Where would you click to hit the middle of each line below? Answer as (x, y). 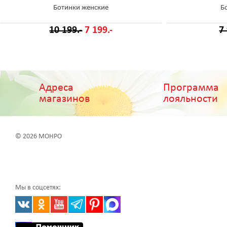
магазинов (65, 99)
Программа (191, 88)
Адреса (56, 88)
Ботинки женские (81, 8)
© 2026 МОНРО (39, 136)
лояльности (191, 99)
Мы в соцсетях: (38, 187)
